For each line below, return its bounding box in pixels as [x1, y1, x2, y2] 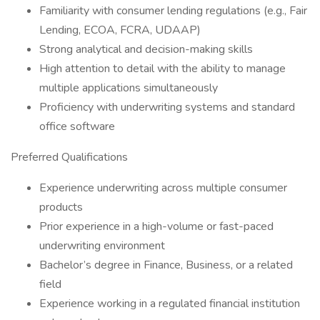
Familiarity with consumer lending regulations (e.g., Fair [39, 3, 307, 19]
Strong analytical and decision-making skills [39, 41, 253, 57]
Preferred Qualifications [11, 149, 128, 165]
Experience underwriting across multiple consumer [39, 180, 287, 196]
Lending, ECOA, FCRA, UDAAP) [39, 22, 201, 38]
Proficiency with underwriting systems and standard [39, 99, 295, 115]
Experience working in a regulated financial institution [39, 296, 300, 311]
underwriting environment [39, 238, 165, 254]
